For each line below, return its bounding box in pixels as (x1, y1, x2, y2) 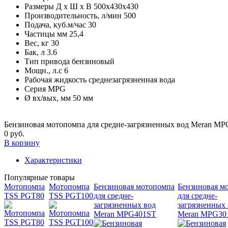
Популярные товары (4, 173, 75, 182)
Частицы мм (24, 29, 67, 38)
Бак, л (24, 47, 45, 56)
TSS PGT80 (4, 191, 44, 200)
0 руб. (4, 129, 24, 138)
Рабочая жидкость (24, 75, 87, 84)
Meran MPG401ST (94, 209, 156, 218)
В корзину (4, 138, 40, 147)
